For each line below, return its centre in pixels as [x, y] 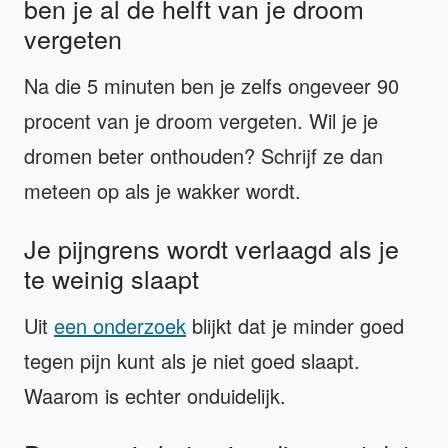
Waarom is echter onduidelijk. [155, 395]
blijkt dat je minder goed [295, 325]
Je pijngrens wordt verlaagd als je [211, 247]
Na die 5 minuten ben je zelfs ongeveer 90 [211, 85]
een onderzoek [120, 325]
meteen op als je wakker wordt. [162, 190]
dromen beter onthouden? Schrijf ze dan [203, 155]
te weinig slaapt [111, 277]
